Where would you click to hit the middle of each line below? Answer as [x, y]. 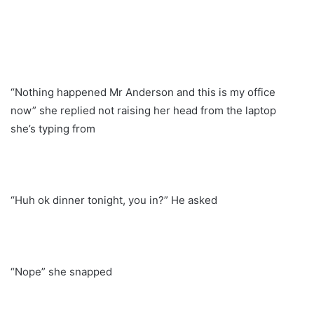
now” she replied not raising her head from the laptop [143, 110]
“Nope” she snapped [61, 271]
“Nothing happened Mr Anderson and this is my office [143, 92]
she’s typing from [53, 128]
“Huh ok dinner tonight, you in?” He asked [114, 200]
